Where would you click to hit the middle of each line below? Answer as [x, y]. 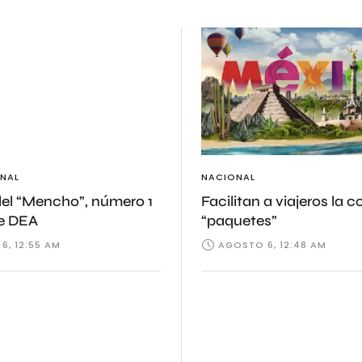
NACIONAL [228, 177]
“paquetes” [239, 221]
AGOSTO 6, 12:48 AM [272, 244]
